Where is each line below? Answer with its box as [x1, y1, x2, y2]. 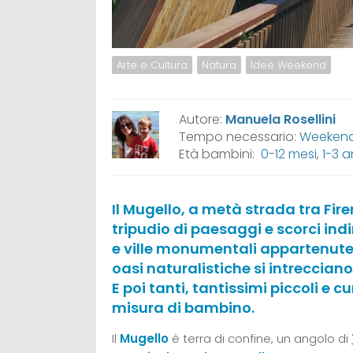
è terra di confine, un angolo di [172, 329, 351, 347]
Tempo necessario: [179, 127, 299, 146]
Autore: [179, 110, 225, 128]
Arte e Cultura [117, 57, 188, 72]
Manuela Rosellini [225, 110, 336, 128]
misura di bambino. [112, 297, 255, 318]
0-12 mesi [261, 144, 317, 163]
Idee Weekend [251, 57, 326, 72]
